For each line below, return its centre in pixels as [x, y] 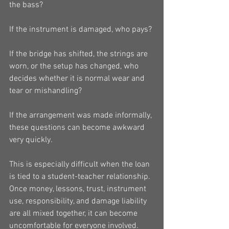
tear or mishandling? [45, 91]
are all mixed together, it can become [74, 214]
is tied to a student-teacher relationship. [81, 177]
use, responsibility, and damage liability [79, 201]
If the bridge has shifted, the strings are [79, 54]
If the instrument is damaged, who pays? [81, 30]
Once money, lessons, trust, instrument [79, 189]
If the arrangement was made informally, [81, 116]
